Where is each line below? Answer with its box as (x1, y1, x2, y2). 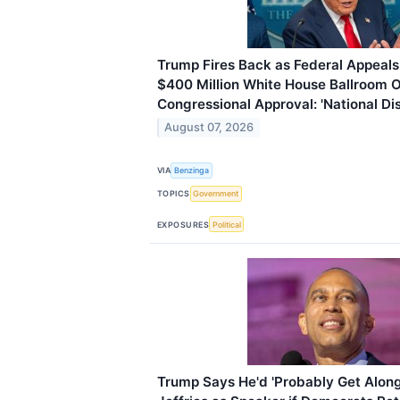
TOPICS (157, 188, 190, 199)
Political (212, 219, 241, 229)
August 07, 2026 (164, 121, 254, 135)
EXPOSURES (157, 219, 210, 229)
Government (193, 188, 239, 199)
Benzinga (174, 165, 210, 176)
